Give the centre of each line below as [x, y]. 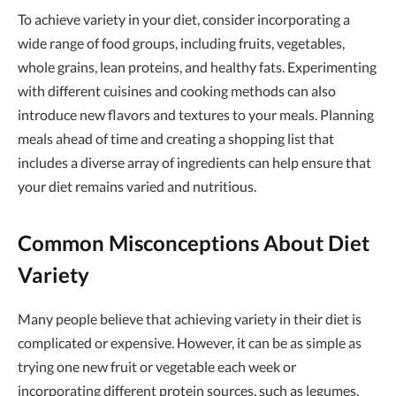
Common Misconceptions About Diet [194, 242]
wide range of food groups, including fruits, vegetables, [181, 43]
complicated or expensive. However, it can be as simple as [190, 342]
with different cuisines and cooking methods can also [177, 91]
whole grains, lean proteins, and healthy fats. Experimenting [197, 67]
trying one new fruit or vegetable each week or [157, 366]
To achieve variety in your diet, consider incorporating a [184, 19]
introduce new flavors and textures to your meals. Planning [196, 115]
